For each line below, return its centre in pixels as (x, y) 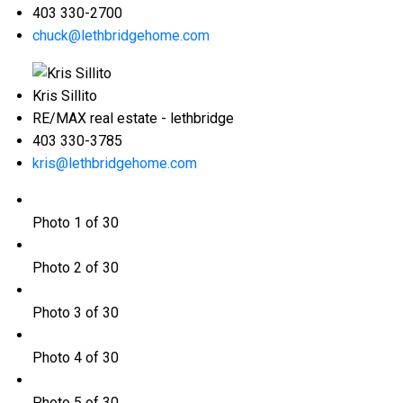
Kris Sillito (64, 96)
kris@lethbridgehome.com (114, 164)
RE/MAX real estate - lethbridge (133, 119)
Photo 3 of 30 (75, 313)
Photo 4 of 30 (75, 358)
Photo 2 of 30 (75, 268)
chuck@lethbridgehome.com (121, 36)
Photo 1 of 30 (75, 223)
